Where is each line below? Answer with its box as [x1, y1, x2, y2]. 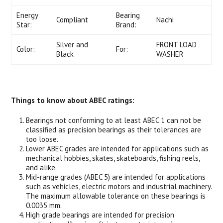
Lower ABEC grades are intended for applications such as [26, 144, 209, 153]
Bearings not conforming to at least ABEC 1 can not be [26, 115, 202, 125]
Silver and [56, 40, 89, 49]
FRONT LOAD [156, 40, 197, 49]
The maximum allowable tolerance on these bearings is [26, 191, 206, 201]
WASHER [156, 49, 184, 59]
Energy [16, 10, 39, 20]
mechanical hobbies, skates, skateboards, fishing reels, [26, 153, 200, 163]
